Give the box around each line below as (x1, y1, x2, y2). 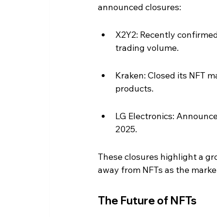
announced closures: (98, 1, 181, 13)
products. (115, 82, 154, 94)
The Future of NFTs (98, 193, 197, 207)
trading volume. (115, 42, 179, 53)
